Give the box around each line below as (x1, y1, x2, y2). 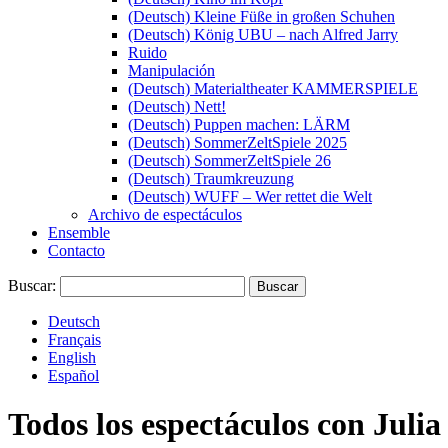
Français (48, 331, 101, 348)
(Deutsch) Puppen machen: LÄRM (128, 116, 350, 133)
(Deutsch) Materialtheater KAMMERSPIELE (128, 80, 418, 97)
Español (48, 367, 99, 384)
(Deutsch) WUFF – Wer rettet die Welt (128, 188, 372, 205)
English (48, 349, 96, 366)
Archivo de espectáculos (88, 206, 242, 223)
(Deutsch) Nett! (128, 98, 226, 115)
